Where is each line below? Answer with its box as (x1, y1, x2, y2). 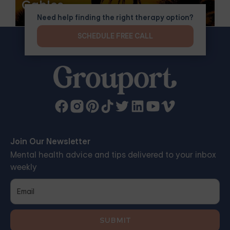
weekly (10, 161, 37, 172)
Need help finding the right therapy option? (36, 13, 194, 23)
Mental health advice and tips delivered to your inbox (10, 149, 216, 160)
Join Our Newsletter (10, 136, 90, 147)
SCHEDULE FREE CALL (77, 31, 153, 41)
